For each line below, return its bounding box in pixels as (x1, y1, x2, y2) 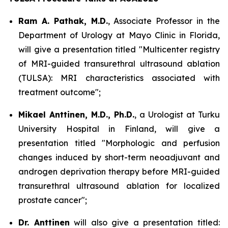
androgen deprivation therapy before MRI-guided (18, 166, 220, 177)
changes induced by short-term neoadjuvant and (18, 152, 220, 162)
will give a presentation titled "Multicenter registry (18, 44, 220, 54)
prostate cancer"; (18, 195, 87, 205)
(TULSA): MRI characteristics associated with (18, 73, 220, 83)
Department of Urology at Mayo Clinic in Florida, (18, 30, 220, 40)
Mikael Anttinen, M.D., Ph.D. (18, 109, 134, 120)
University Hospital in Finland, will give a (18, 124, 220, 134)
